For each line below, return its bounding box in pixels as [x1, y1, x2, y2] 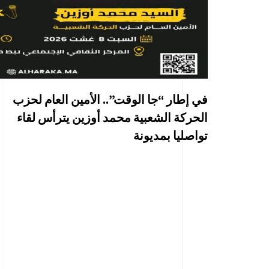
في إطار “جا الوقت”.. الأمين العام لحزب [13, 91, 208, 107]
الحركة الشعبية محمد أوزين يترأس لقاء [17, 109, 208, 125]
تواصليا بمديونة [133, 127, 208, 143]
